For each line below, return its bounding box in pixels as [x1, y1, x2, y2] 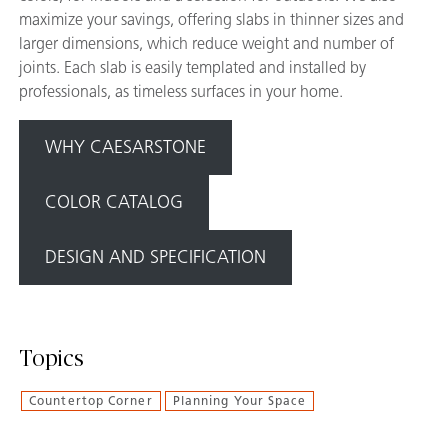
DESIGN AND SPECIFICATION [44, 245, 266, 268]
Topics [19, 346, 84, 371]
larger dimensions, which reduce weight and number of [19, 33, 394, 53]
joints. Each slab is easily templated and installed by [19, 57, 366, 77]
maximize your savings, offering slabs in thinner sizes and [19, 9, 404, 29]
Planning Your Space [172, 392, 306, 408]
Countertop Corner [29, 392, 153, 408]
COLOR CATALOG [44, 190, 183, 213]
